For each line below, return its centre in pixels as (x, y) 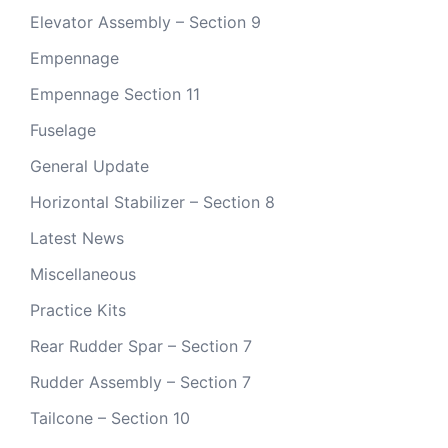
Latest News (77, 238)
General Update (89, 166)
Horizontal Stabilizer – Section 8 (152, 202)
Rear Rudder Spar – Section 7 (141, 346)
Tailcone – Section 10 (110, 418)
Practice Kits (78, 310)
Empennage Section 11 (115, 94)
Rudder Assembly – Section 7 (140, 382)
